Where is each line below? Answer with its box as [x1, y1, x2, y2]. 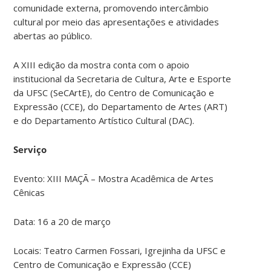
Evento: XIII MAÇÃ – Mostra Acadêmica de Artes [13, 172, 214, 184]
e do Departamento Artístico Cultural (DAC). [13, 114, 195, 126]
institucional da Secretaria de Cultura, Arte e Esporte [13, 72, 232, 85]
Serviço [13, 143, 47, 155]
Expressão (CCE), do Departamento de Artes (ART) [13, 100, 228, 113]
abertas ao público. [13, 29, 93, 42]
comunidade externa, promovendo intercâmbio [13, 1, 209, 14]
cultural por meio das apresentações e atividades [13, 15, 220, 28]
